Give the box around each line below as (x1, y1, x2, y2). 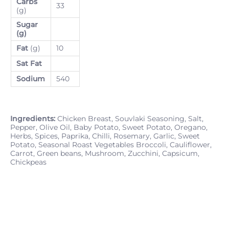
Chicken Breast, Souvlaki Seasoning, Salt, (55, 113, 203, 123)
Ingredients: (10, 113, 55, 123)
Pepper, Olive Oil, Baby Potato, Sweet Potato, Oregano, (10, 122, 208, 132)
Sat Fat (16, 58, 42, 68)
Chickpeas (10, 157, 49, 167)
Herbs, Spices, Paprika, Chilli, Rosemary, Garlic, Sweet (10, 131, 200, 141)
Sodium (16, 74, 45, 83)
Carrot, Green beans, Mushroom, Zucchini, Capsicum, (10, 148, 199, 158)
